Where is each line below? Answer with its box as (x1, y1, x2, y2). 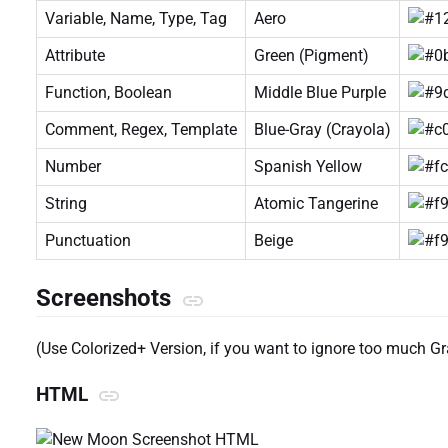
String (45, 194, 87, 214)
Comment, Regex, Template (45, 120, 237, 140)
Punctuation (45, 231, 131, 251)
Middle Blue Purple (254, 83, 386, 103)
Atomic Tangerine (254, 194, 378, 214)
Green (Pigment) (254, 46, 369, 66)
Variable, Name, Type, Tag (45, 9, 227, 29)
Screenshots (36, 284, 177, 313)
